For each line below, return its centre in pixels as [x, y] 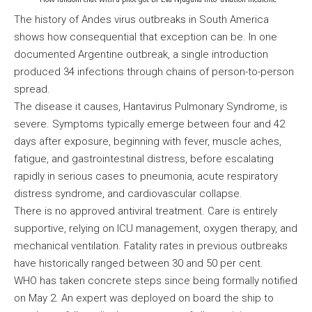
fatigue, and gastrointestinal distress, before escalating [144, 159]
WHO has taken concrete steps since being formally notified [156, 281]
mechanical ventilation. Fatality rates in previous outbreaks [151, 246]
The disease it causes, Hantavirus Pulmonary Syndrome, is [151, 107]
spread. [33, 89]
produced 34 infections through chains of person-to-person [154, 72]
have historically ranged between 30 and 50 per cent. [140, 264]
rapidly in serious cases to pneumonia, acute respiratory [146, 177]
